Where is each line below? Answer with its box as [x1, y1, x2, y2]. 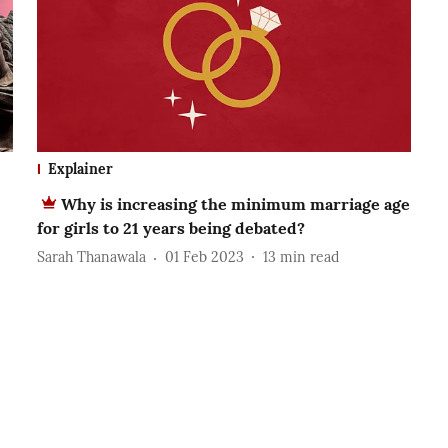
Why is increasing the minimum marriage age [60, 193, 410, 214]
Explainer [47, 159, 113, 178]
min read [279, 248, 339, 267]
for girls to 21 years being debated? [36, 217, 305, 238]
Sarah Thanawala [36, 248, 146, 267]
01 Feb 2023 [164, 248, 244, 267]
